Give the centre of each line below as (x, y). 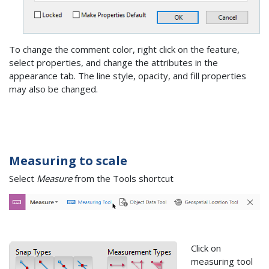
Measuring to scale (68, 161)
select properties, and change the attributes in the (113, 62)
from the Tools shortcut (123, 178)
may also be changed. (53, 89)
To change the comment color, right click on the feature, (124, 49)
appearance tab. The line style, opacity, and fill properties (128, 75)
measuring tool (222, 261)
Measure (54, 178)
